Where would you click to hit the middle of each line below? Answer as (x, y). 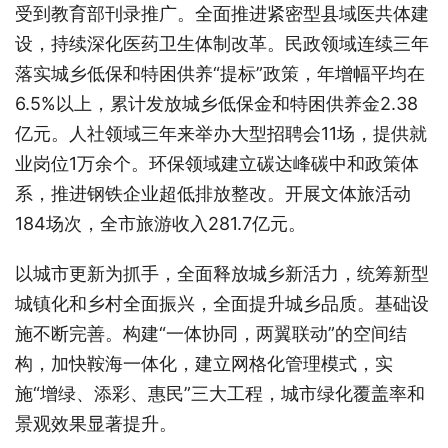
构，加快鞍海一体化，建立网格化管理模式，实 (204, 363)
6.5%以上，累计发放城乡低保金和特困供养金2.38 (216, 103)
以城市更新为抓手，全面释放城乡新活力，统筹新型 (222, 273)
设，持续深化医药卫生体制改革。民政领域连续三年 (222, 43)
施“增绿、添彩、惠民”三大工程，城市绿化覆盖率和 (220, 393)
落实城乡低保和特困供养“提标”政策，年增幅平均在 (220, 73)
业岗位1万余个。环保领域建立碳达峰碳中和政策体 (217, 163)
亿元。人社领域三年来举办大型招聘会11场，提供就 (221, 133)
